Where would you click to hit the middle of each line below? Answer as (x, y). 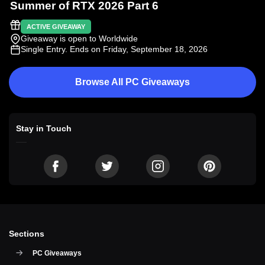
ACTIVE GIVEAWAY (56, 26)
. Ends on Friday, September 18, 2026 (136, 49)
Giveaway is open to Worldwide (79, 38)
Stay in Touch (44, 128)
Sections (27, 233)
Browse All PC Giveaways (132, 82)
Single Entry (43, 49)
